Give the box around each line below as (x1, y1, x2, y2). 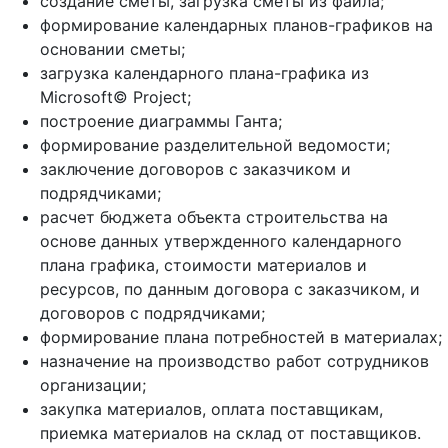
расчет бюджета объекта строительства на (40, 207, 388, 228)
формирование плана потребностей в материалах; (40, 327, 442, 348)
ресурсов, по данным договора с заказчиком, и (40, 279, 420, 300)
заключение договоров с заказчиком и (40, 159, 351, 180)
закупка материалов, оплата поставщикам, (40, 399, 383, 420)
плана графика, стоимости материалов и (40, 255, 367, 276)
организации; (40, 375, 146, 396)
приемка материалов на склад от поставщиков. (40, 423, 421, 444)
